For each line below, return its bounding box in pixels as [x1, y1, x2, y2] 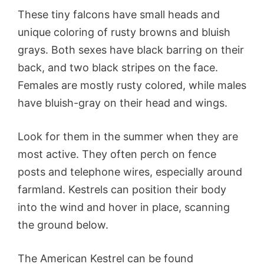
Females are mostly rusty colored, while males [18, 79, 246, 92]
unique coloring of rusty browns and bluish [18, 26, 230, 39]
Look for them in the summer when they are [18, 130, 238, 143]
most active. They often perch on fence [18, 148, 216, 161]
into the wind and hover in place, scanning [18, 201, 230, 214]
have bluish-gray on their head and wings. [18, 97, 227, 110]
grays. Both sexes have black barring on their [18, 44, 244, 57]
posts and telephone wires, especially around [18, 166, 242, 179]
